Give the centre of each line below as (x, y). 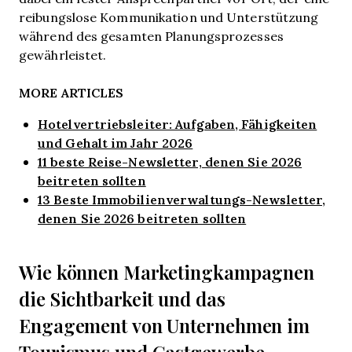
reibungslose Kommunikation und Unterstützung (169, 17)
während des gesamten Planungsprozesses (151, 36)
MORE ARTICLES (71, 92)
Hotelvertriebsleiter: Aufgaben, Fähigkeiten (178, 124)
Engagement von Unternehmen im (165, 326)
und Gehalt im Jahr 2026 (115, 143)
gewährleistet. (63, 55)
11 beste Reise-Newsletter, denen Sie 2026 (170, 161)
